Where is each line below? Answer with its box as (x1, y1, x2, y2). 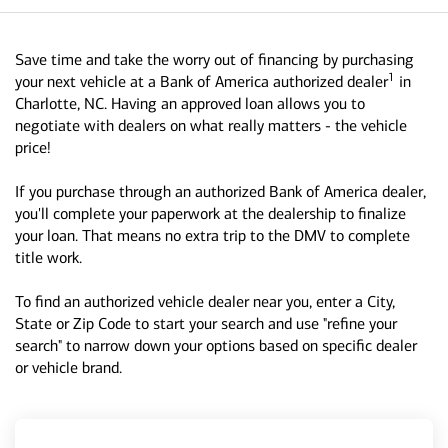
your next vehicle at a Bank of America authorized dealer (15, 72, 388, 91)
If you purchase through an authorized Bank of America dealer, (15, 182, 426, 201)
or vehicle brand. (15, 358, 122, 377)
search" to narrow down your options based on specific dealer (15, 336, 417, 355)
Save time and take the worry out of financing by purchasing (15, 50, 414, 69)
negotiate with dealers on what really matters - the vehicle (15, 116, 407, 135)
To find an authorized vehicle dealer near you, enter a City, (15, 292, 395, 311)
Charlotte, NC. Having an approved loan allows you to (15, 94, 365, 113)
